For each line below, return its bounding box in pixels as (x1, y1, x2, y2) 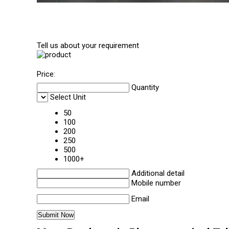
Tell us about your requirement (37, 41, 139, 50)
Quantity (131, 83, 159, 92)
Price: (37, 70, 55, 79)
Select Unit (50, 93, 86, 102)
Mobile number (131, 178, 181, 188)
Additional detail (131, 169, 185, 178)
